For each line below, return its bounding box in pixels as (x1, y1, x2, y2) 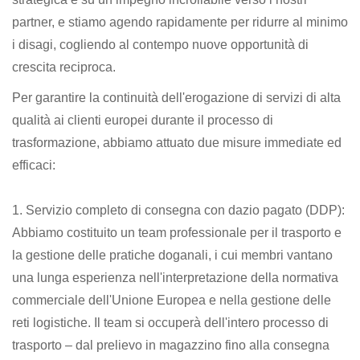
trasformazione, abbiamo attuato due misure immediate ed (12, 135, 342, 149)
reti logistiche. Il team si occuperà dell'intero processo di (12, 315, 329, 329)
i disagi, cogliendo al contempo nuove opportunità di (12, 37, 309, 51)
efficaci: (12, 157, 55, 172)
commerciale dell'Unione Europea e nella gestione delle (12, 292, 331, 307)
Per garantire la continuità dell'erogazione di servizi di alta (12, 90, 341, 104)
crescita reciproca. (12, 59, 116, 74)
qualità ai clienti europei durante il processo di (12, 112, 273, 127)
